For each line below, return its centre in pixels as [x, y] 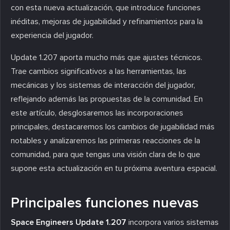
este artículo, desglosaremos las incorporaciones [97, 113]
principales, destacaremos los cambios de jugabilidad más [113, 127]
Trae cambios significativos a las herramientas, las [99, 71]
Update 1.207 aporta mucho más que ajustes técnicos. [107, 57]
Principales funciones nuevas [105, 203]
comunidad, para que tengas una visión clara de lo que [106, 154]
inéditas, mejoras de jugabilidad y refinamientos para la [107, 21]
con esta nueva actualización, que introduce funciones [106, 7]
